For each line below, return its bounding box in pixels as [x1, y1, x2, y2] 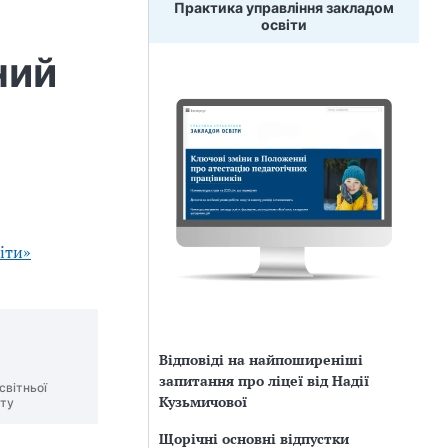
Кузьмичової [159, 392, 247, 411]
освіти [261, 16, 307, 33]
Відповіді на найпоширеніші [159, 350, 363, 369]
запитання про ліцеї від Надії [159, 371, 369, 390]
